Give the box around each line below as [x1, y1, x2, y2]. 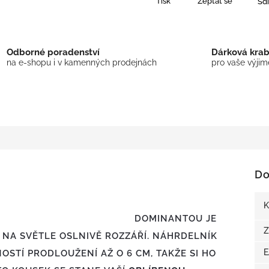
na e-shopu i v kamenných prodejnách [6, 58, 157, 68]
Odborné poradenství [6, 47, 100, 58]
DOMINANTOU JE [134, 213, 217, 223]
